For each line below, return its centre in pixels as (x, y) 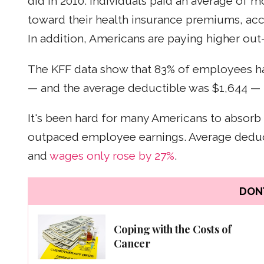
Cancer (132, 243)
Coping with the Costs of (173, 229)
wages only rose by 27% (112, 156)
